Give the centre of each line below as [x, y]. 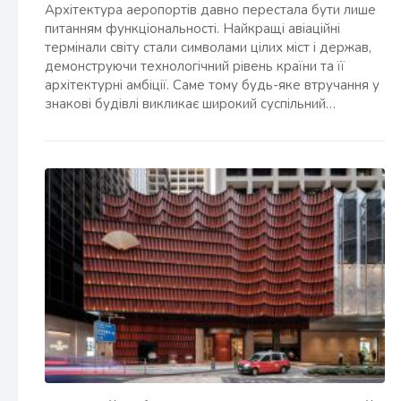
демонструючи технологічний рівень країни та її [195, 67]
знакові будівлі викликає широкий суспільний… [190, 104]
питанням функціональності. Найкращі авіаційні [192, 29]
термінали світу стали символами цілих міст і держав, [208, 48]
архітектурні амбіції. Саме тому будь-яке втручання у [212, 85]
